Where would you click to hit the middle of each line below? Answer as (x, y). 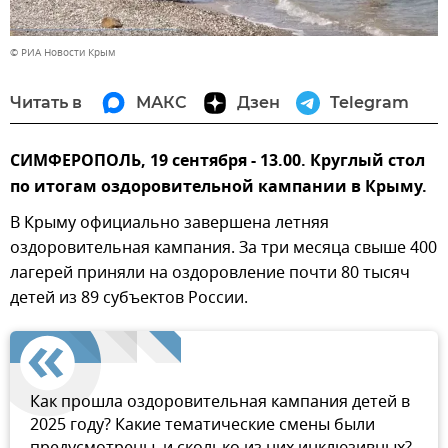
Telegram (369, 103)
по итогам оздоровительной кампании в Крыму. (218, 188)
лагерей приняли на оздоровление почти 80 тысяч (210, 273)
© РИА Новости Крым (62, 53)
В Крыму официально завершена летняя (169, 223)
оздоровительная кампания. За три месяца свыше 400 (223, 248)
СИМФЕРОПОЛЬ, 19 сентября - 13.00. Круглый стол (217, 162)
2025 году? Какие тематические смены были (202, 425)
